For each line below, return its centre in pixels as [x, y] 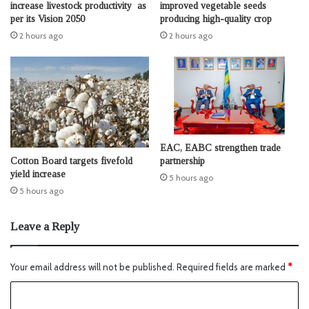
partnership [182, 161]
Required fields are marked [232, 267]
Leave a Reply [45, 226]
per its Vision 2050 [49, 19]
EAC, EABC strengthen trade [220, 148]
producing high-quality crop [216, 19]
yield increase [38, 174]
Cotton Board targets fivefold [71, 161]
